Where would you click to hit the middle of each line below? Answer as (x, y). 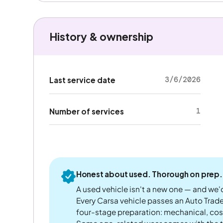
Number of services (86, 111)
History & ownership (101, 36)
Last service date (82, 80)
